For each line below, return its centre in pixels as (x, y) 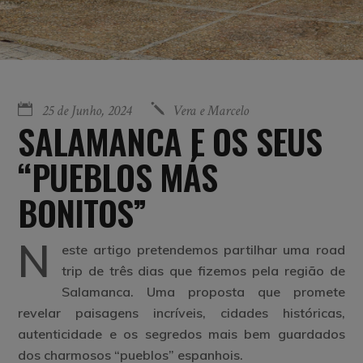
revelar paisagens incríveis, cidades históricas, (181, 313)
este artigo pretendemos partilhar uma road (203, 250)
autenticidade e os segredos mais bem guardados (181, 334)
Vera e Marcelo (211, 111)
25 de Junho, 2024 (87, 111)
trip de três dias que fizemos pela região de (203, 271)
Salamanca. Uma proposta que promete (203, 292)
